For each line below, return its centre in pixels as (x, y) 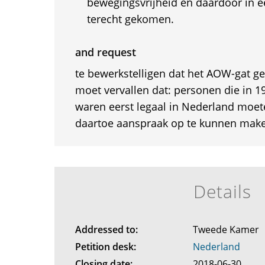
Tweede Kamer (227, 230)
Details (222, 191)
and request (105, 52)
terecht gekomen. (130, 19)
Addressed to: (106, 230)
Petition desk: (105, 247)
